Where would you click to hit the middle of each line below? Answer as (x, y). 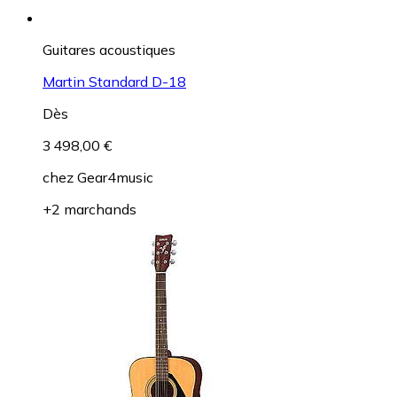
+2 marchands (90, 210)
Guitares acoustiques (109, 50)
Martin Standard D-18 (114, 82)
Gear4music (115, 178)
